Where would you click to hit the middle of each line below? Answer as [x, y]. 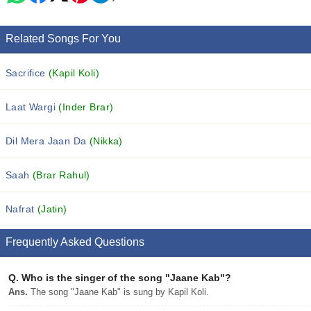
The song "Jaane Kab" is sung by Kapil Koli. [118, 292]
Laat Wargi [32, 107]
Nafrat [22, 209]
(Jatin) [52, 209]
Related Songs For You [63, 39]
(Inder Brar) [86, 107]
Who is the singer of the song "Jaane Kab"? [125, 278]
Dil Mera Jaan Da [48, 141]
